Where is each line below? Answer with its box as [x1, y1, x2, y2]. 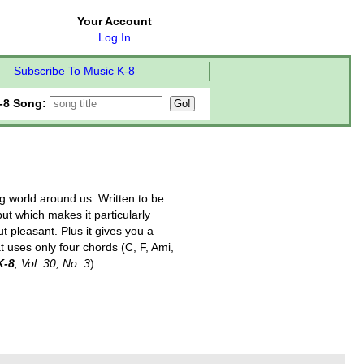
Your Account [77, 15, 152, 28]
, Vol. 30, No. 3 [15, 257, 90, 270]
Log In [98, 32, 131, 44]
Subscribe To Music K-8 [13, 65, 135, 77]
